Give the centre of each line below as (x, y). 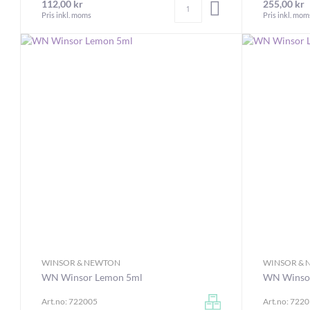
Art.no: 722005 (70, 301)
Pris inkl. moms (66, 15)
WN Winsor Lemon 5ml (92, 277)
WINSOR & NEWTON (81, 263)
